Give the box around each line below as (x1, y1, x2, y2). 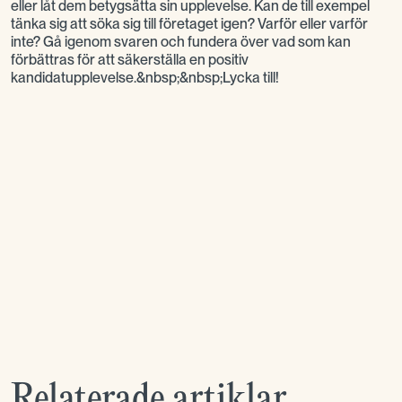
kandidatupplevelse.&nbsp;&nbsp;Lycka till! (11, 69, 279, 86)
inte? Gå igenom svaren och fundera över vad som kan (11, 33, 351, 50)
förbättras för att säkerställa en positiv (11, 51, 249, 68)
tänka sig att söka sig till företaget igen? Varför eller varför (11, 15, 368, 32)
